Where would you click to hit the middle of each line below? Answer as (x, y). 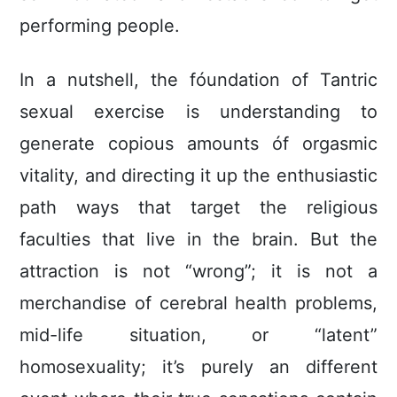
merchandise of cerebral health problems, (198, 304)
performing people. (100, 26)
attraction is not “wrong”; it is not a (198, 272)
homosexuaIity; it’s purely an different (198, 367)
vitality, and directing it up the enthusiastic (198, 176)
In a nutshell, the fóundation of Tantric (198, 80)
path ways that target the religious (198, 208)
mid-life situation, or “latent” (198, 335)
